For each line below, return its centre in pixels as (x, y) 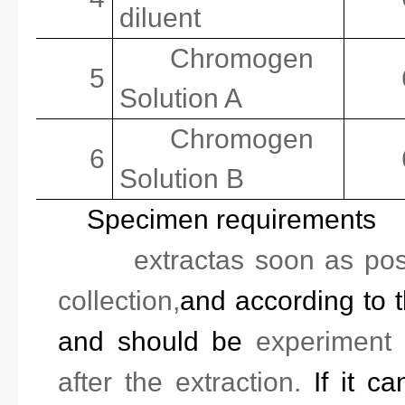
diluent (160, 18)
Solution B (182, 179)
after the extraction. (186, 382)
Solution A (181, 98)
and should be (156, 341)
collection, (118, 301)
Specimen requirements (231, 219)
